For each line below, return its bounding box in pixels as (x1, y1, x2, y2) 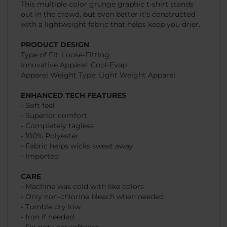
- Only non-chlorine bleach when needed (21, 173, 164, 183)
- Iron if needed (21, 194, 74, 203)
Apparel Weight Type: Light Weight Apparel (21, 52, 175, 61)
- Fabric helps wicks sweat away (21, 123, 133, 132)
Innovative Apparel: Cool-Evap (21, 42, 127, 51)
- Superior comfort (21, 92, 87, 102)
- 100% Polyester (21, 112, 79, 122)
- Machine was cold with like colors (21, 163, 144, 173)
